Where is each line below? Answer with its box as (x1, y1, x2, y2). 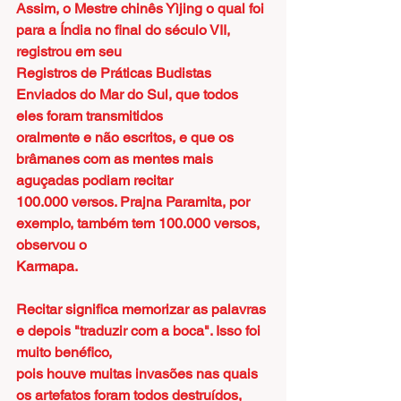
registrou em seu (16, 43, 122, 60)
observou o (16, 236, 87, 253)
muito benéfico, (16, 344, 112, 361)
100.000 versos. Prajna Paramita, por (16, 193, 253, 210)
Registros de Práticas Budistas (16, 64, 215, 81)
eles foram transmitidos (16, 107, 163, 124)
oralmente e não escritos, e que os (16, 129, 237, 146)
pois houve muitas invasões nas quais (16, 365, 261, 382)
